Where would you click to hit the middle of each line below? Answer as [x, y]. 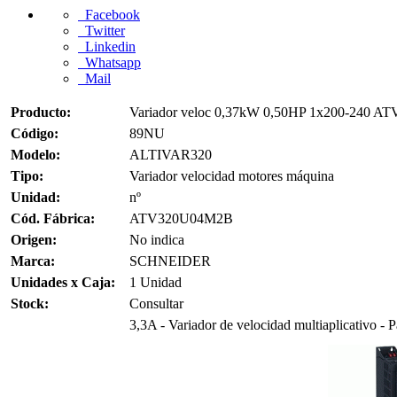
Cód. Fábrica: [53, 218]
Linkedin [107, 47]
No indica [157, 240]
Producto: [41, 112]
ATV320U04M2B [181, 218]
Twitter [101, 31]
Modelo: [35, 155]
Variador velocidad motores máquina [232, 176]
